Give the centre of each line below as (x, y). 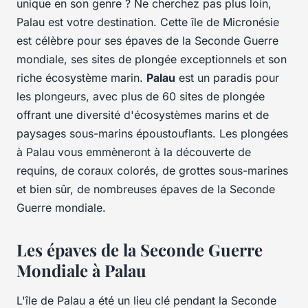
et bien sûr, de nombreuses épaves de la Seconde (146, 189)
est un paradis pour (227, 78)
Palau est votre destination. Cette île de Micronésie (148, 22)
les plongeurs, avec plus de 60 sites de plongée (141, 97)
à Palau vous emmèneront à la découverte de (134, 152)
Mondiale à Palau (81, 271)
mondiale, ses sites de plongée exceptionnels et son (152, 59)
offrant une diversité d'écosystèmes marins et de (143, 115)
